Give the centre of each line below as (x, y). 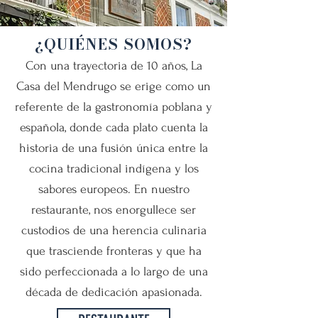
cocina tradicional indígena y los (114, 169)
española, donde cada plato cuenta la (114, 127)
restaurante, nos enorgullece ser (114, 210)
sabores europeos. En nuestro (114, 189)
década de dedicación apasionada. (114, 292)
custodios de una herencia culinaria (114, 230)
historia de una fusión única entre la (114, 148)
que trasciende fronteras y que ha (114, 251)
